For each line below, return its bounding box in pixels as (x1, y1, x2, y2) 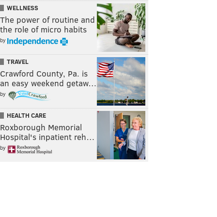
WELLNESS (7, 3, 38, 13)
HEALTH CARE (7, 111, 46, 120)
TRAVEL (7, 57, 29, 66)
